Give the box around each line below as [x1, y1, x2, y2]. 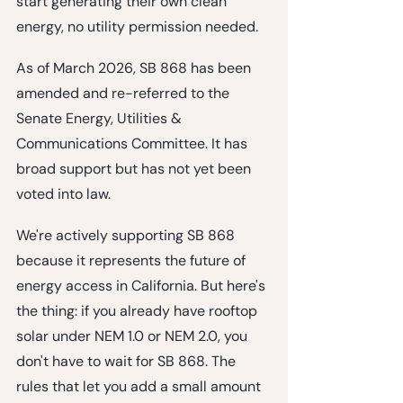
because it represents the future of [16, 250, 249, 270]
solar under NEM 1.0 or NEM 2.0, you [16, 326, 251, 345]
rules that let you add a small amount [16, 376, 264, 396]
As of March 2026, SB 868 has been [16, 58, 255, 77]
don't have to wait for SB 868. [16, 351, 208, 371]
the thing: [16, 300, 81, 320]
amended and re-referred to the [16, 83, 233, 103]
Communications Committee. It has [16, 133, 251, 153]
